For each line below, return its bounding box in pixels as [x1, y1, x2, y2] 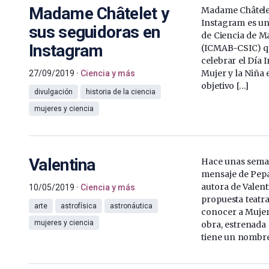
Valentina [29, 154, 95, 175]
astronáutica [110, 201, 153, 210]
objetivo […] [201, 80, 249, 91]
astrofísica [61, 201, 97, 210]
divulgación [34, 87, 73, 96]
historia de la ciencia [86, 87, 156, 96]
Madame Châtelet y [29, 3, 169, 23]
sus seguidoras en [29, 22, 160, 42]
